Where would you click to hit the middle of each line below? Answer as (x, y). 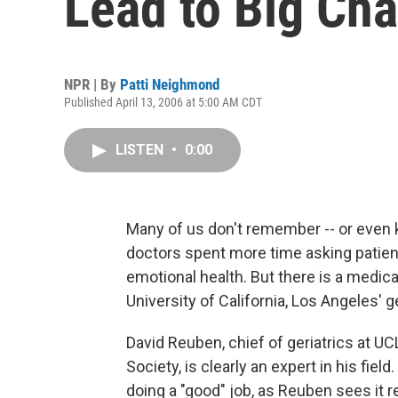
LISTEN (141, 150)
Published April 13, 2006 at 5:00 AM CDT (163, 102)
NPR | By (92, 84)
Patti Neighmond (170, 84)
